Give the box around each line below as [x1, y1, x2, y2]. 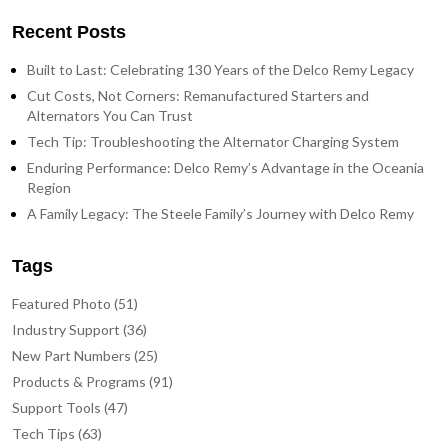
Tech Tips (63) [12, 425, 102, 442]
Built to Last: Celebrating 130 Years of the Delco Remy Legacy [27, 61, 414, 78]
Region [27, 179, 71, 196]
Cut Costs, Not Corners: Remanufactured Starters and [27, 87, 369, 104]
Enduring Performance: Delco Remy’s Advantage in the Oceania [27, 159, 424, 176]
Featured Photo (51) [12, 295, 138, 312]
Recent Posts [12, 22, 126, 42]
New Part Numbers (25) [12, 347, 158, 364]
